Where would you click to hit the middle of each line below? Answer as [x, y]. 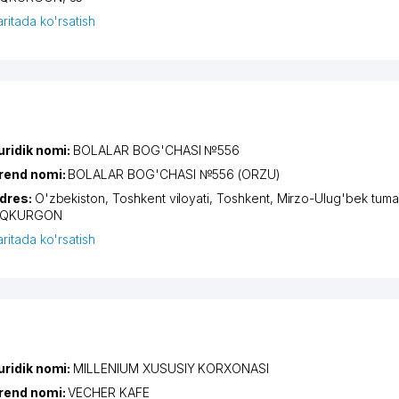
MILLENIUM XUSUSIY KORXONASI [171, 368]
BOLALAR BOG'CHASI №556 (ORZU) [174, 174]
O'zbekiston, [73, 198]
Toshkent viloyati [161, 198]
